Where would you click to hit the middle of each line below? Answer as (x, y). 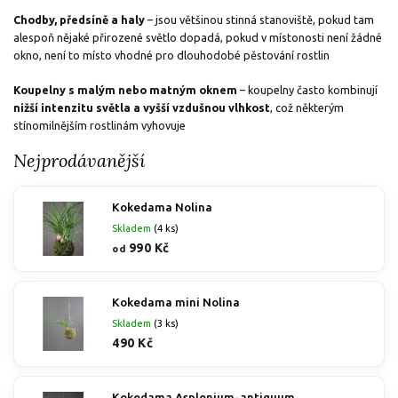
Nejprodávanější (79, 161)
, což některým (307, 108)
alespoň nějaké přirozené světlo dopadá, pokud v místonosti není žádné (198, 38)
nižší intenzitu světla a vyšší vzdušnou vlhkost (142, 108)
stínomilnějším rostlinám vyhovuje (99, 126)
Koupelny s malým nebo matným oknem (125, 90)
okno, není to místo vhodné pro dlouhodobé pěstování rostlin (171, 56)
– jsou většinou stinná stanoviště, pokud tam (259, 20)
